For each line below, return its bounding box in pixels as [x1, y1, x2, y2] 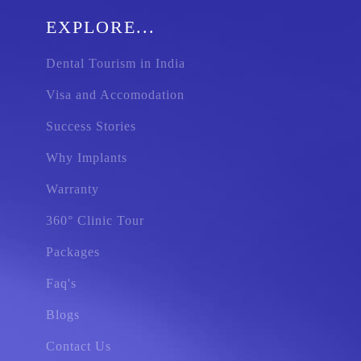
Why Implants [46, 151, 128, 164]
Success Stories [46, 119, 137, 133]
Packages [46, 245, 101, 259]
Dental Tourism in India [46, 56, 186, 70]
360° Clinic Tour [46, 214, 145, 227]
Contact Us [46, 339, 112, 353]
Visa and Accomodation [46, 88, 185, 102]
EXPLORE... [46, 17, 156, 37]
